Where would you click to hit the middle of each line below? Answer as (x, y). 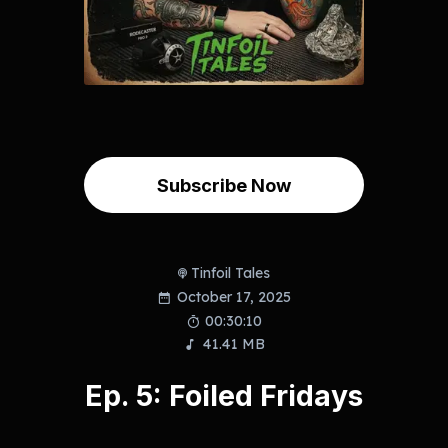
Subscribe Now (223, 184)
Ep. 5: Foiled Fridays (223, 396)
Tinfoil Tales (231, 272)
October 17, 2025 (233, 297)
